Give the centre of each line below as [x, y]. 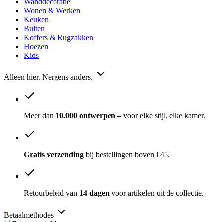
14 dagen [94, 193]
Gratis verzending [55, 155]
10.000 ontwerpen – [88, 116]
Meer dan [39, 116]
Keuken [36, 20]
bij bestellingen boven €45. [128, 155]
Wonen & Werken [52, 11]
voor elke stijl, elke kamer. [164, 116]
